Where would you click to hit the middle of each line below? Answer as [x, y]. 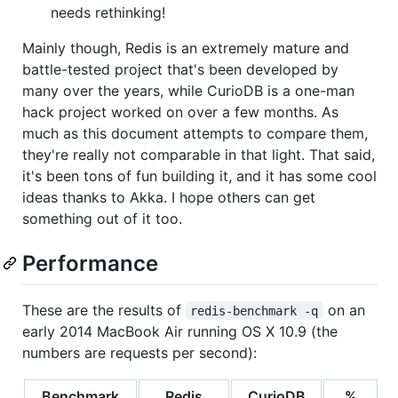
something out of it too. [102, 219]
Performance [90, 264]
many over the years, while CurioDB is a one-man [188, 91]
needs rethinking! [108, 13]
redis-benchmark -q [255, 310]
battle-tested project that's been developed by [180, 70]
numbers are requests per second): [139, 352]
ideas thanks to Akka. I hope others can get [169, 198]
